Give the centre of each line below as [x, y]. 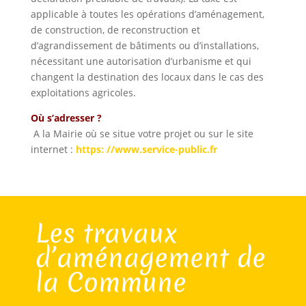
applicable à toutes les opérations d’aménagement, [147, 14]
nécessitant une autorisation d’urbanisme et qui [141, 61]
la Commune [111, 282]
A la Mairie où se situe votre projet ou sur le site [142, 134]
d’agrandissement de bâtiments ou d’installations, [144, 45]
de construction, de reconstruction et [115, 30]
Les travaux [106, 233]
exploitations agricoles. [83, 93]
